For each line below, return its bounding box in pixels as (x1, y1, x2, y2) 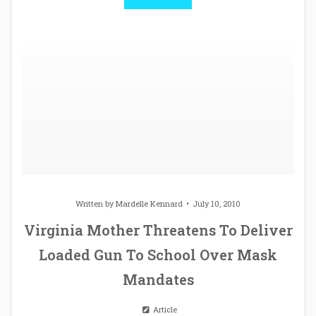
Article (150, 303, 177, 315)
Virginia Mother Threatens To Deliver (23, 220, 293, 239)
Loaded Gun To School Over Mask (39, 245, 277, 264)
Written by (75, 197, 116, 209)
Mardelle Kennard (116, 197, 183, 209)
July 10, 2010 (193, 197, 241, 209)
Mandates (122, 269, 194, 288)
